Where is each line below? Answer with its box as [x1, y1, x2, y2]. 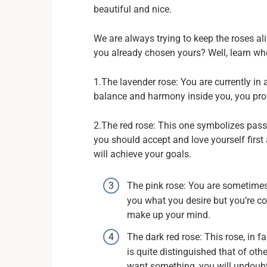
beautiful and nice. [94, 3, 172, 15]
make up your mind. [127, 209, 210, 221]
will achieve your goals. [94, 148, 191, 160]
